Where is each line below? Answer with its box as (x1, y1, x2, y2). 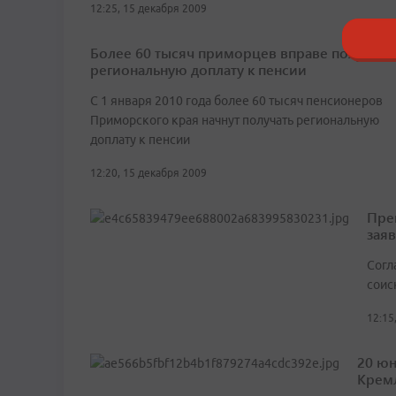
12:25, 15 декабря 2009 (90, 3, 207, 15)
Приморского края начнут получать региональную (90, 113, 379, 128)
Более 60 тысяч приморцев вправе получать (90, 43, 392, 63)
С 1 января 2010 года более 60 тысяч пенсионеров (90, 94, 383, 109)
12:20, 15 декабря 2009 (90, 167, 207, 179)
